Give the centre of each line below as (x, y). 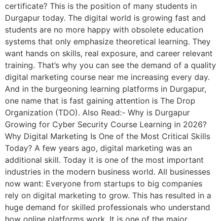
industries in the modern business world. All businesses (108, 171)
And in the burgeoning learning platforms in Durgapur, (106, 89)
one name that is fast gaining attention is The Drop (100, 100)
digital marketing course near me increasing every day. (107, 77)
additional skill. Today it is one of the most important (104, 160)
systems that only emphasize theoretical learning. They (108, 41)
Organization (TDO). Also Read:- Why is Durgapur (97, 112)
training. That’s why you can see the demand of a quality (110, 65)
